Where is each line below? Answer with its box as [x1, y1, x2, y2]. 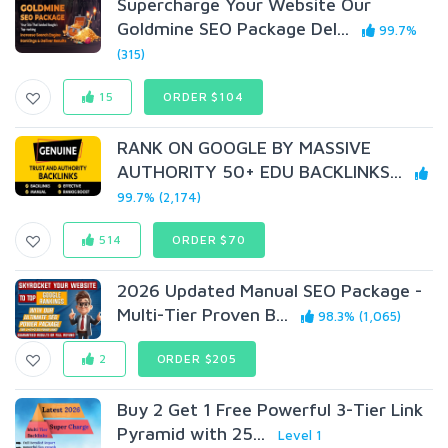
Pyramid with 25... [117, 423, 266, 444]
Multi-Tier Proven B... [117, 304, 289, 325]
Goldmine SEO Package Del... [117, 18, 350, 39]
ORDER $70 [172, 232, 246, 247]
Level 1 [278, 427, 323, 443]
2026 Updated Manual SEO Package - [117, 280, 423, 301]
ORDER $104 [163, 89, 244, 104]
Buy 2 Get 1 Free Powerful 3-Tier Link [117, 399, 424, 420]
